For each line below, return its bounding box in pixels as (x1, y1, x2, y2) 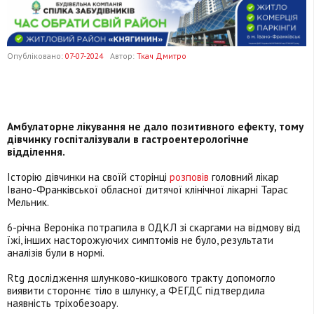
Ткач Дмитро (137, 50, 186, 62)
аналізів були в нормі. (7, 245, 107, 260)
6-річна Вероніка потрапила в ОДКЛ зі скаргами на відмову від (7, 220, 301, 235)
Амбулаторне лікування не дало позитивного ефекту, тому (7, 119, 303, 134)
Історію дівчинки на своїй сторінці (7, 170, 170, 184)
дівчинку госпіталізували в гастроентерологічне (7, 132, 249, 146)
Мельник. (7, 195, 49, 210)
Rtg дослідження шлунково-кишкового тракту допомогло (7, 271, 275, 285)
